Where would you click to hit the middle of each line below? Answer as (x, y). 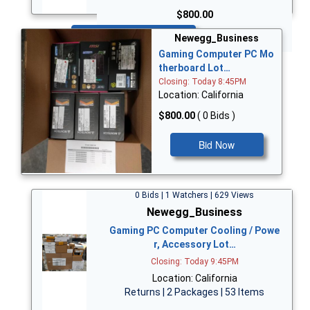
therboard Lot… (194, 68)
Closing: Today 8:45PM (202, 82)
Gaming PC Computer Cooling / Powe (194, 230)
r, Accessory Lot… (194, 244)
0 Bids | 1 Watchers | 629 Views (194, 195)
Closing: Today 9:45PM (194, 261)
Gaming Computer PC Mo (216, 54)
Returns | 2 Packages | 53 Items (194, 292)
